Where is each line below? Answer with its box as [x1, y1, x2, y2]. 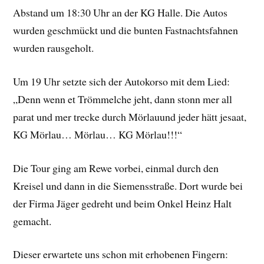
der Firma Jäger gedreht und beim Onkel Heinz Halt [13, 196, 232, 210]
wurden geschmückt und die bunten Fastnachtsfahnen [13, 23, 239, 38]
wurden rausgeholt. [13, 41, 94, 55]
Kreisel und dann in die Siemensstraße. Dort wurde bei [13, 178, 243, 193]
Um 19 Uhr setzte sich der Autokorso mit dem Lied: [13, 74, 230, 88]
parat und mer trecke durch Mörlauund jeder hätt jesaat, [13, 109, 247, 124]
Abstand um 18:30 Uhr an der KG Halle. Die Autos [13, 5, 228, 20]
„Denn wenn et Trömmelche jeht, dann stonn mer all [13, 91, 233, 106]
